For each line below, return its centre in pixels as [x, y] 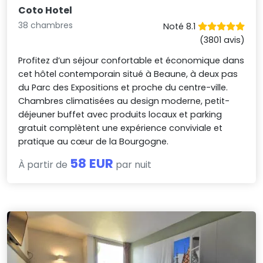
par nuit [133, 164]
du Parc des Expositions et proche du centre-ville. [123, 87]
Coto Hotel [45, 10]
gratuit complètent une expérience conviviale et [121, 128]
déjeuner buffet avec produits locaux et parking [120, 114]
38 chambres [46, 25]
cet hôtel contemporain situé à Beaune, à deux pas [128, 74]
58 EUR [92, 163]
